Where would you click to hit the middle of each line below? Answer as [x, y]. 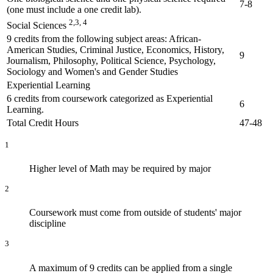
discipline [48, 224]
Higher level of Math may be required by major [120, 169]
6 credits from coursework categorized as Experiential [110, 98]
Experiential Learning [48, 85]
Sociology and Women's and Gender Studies [92, 71]
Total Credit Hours [43, 122]
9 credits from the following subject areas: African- [104, 38]
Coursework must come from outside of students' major [135, 213]
